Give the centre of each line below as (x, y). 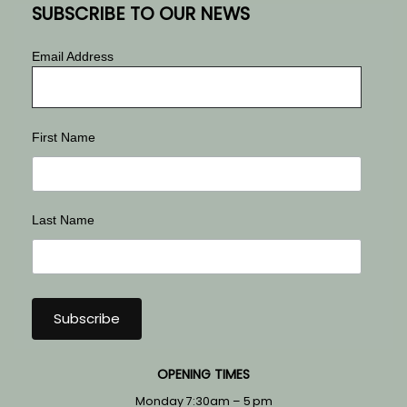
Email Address (73, 57)
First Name (64, 137)
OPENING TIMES (203, 375)
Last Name (63, 219)
